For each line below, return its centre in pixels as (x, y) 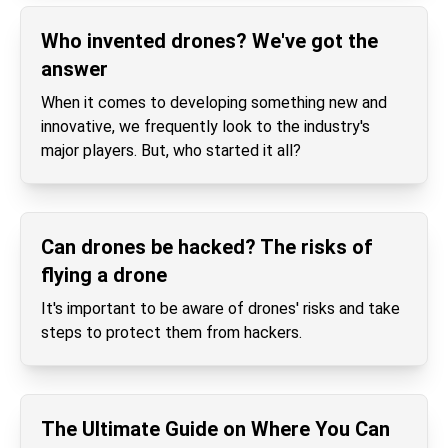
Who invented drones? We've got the (209, 41)
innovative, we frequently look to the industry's (205, 126)
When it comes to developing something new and (214, 102)
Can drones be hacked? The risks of (207, 247)
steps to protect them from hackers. (171, 332)
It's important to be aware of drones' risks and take (220, 308)
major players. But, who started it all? (171, 150)
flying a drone (104, 275)
